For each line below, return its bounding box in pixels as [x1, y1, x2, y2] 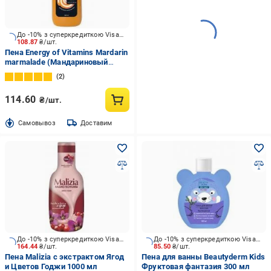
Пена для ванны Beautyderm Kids [141, 252, 265, 261]
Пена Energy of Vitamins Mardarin [5, 48, 128, 57]
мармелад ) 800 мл [5, 67, 77, 76]
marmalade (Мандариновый [5, 57, 108, 67]
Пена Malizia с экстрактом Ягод [5, 252, 124, 261]
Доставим [80, 119, 113, 127]
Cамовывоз [18, 119, 56, 127]
